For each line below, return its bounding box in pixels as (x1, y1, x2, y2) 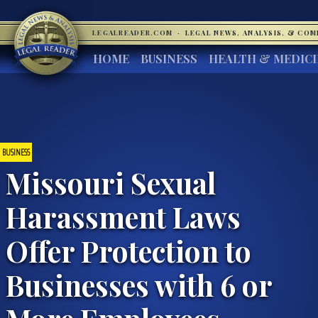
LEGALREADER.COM (92, 28, 175, 37)
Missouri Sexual (6, 163, 216, 202)
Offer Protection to (6, 231, 251, 270)
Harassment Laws (6, 197, 241, 236)
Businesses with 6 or (6, 265, 272, 304)
